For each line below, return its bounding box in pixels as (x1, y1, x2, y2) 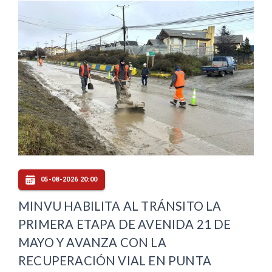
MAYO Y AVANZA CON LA (18, 234, 166, 250)
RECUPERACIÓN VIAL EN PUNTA (18, 253, 211, 268)
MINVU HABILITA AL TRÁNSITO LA (18, 198, 222, 213)
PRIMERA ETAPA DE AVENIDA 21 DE (18, 216, 231, 231)
